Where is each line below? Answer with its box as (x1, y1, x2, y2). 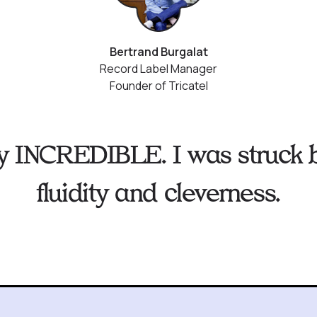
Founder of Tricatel (109, 78, 208, 93)
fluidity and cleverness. (37, 178, 280, 209)
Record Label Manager (100, 61, 217, 76)
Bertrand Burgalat (109, 44, 208, 59)
